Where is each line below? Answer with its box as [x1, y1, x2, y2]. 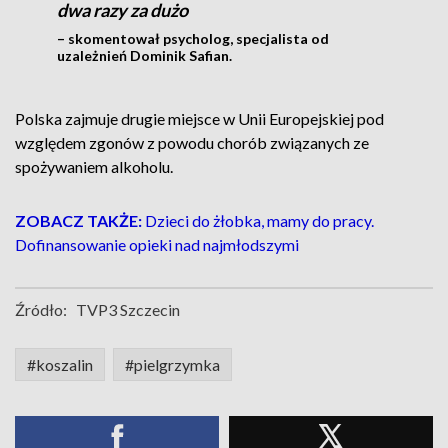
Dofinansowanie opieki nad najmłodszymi [15, 235, 299, 254]
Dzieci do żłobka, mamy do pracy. [142, 211, 374, 230]
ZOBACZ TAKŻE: [15, 211, 142, 230]
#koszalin [27, 355, 93, 374]
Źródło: [15, 300, 67, 319]
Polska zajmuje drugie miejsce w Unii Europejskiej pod [15, 109, 384, 128]
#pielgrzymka [125, 355, 220, 374]
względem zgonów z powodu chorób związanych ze [15, 133, 369, 152]
